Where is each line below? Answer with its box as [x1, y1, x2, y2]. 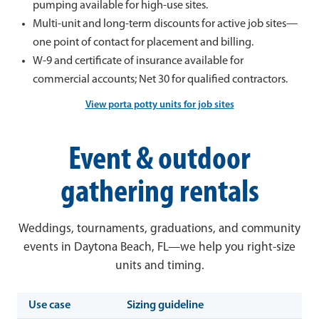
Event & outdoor [68, 144, 251, 178]
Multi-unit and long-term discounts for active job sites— [32, 19, 298, 31]
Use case [28, 299, 70, 311]
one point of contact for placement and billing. [32, 37, 253, 49]
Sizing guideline [127, 299, 204, 311]
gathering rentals [60, 177, 259, 211]
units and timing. [115, 259, 204, 272]
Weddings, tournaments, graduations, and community [19, 222, 300, 235]
